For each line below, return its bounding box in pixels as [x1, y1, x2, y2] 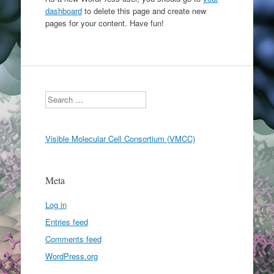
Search [44, 91, 70, 102]
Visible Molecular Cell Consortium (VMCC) [45, 133, 195, 144]
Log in [45, 199, 67, 210]
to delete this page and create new [81, 4, 206, 17]
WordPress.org [45, 250, 98, 262]
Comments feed [45, 233, 102, 245]
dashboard [45, 4, 82, 17]
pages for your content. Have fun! [45, 17, 164, 29]
